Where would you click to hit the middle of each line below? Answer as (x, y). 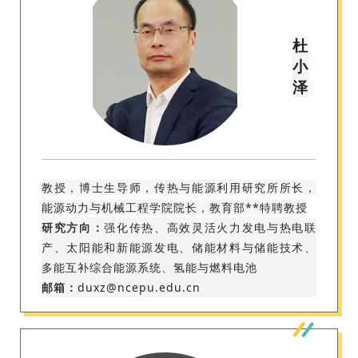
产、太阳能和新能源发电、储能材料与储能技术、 (179, 247)
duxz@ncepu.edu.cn (139, 287)
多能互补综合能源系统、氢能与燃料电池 (149, 267)
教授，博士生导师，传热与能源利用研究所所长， (179, 187)
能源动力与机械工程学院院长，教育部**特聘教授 (175, 207)
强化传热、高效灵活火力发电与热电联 (211, 227)
